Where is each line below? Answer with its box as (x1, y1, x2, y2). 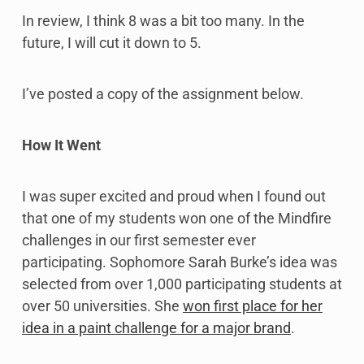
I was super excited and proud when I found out (22, 188, 326, 206)
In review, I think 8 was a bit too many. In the (22, 12, 305, 30)
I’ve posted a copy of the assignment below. (22, 85, 304, 103)
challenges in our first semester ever (22, 232, 256, 249)
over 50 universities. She (22, 297, 183, 315)
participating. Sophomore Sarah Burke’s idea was (22, 253, 337, 271)
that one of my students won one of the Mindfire (22, 210, 331, 227)
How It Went (22, 136, 101, 154)
